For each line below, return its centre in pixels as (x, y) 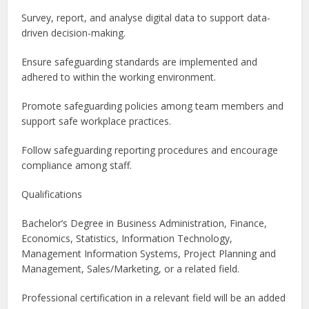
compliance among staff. (77, 166)
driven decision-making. (74, 33)
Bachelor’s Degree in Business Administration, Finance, (144, 223)
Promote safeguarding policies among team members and (153, 106)
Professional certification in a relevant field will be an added (154, 298)
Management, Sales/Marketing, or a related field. (131, 269)
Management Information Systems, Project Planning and (149, 254)
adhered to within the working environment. (119, 77)
